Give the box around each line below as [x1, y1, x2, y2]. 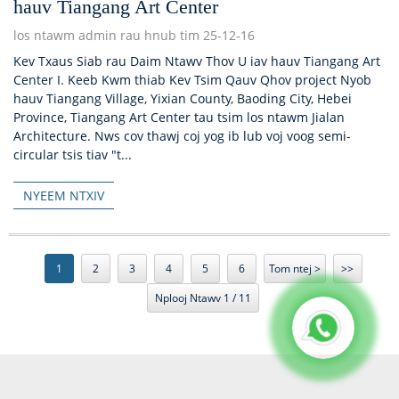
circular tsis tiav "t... [13, 146, 132, 164]
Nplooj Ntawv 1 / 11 [155, 289, 251, 305]
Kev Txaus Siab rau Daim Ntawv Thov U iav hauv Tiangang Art [13, 53, 380, 70]
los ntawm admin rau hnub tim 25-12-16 [13, 27, 255, 45]
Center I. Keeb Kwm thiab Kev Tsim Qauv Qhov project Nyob [13, 71, 371, 89]
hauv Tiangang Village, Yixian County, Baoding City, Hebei [13, 90, 352, 108]
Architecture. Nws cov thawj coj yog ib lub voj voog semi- [13, 127, 351, 145]
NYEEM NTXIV [23, 187, 105, 205]
